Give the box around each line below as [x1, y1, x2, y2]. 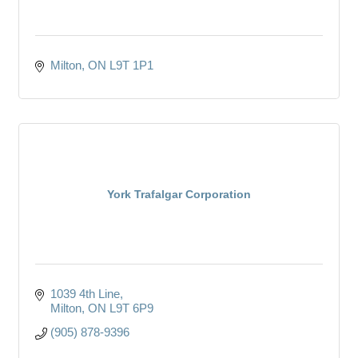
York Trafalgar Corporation [107, 187, 251, 201]
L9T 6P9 [109, 300, 153, 315]
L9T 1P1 [109, 58, 153, 72]
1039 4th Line [50, 286, 120, 300]
